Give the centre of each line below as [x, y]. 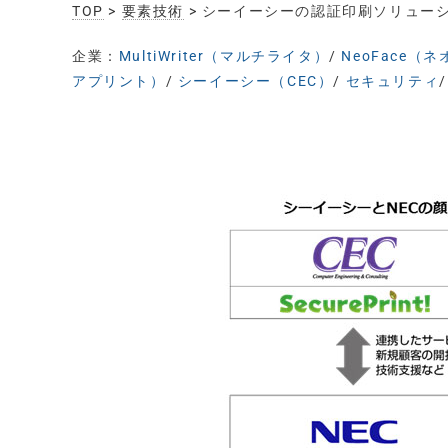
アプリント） [119, 81]
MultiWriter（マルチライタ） [224, 56]
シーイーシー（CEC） [255, 81]
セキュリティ [392, 81]
